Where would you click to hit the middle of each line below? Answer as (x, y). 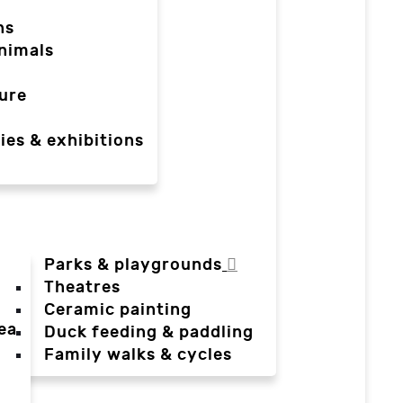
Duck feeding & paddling (148, 333)
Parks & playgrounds (133, 265)
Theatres (82, 288)
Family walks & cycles (138, 355)
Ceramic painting (117, 310)
